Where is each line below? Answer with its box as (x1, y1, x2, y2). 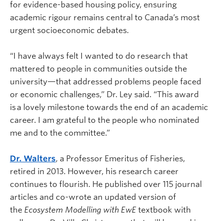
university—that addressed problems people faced (10, 76, 201, 86)
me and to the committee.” (10, 128, 112, 138)
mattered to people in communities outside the (10, 64, 187, 74)
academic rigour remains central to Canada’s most (10, 12, 200, 22)
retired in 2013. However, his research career (10, 166, 179, 176)
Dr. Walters (10, 153, 56, 163)
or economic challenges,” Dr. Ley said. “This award (10, 89, 199, 99)
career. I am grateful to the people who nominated (10, 115, 199, 125)
